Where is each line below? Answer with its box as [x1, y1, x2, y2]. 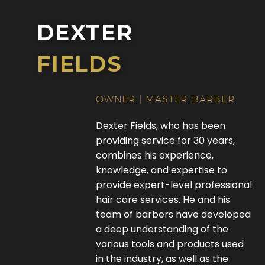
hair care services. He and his [95, 193, 230, 206]
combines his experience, [95, 148, 214, 162]
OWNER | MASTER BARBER [95, 93, 235, 105]
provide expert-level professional [95, 178, 252, 192]
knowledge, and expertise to [95, 163, 227, 177]
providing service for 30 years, [95, 134, 235, 147]
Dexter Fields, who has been [95, 119, 225, 132]
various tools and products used [95, 237, 244, 251]
